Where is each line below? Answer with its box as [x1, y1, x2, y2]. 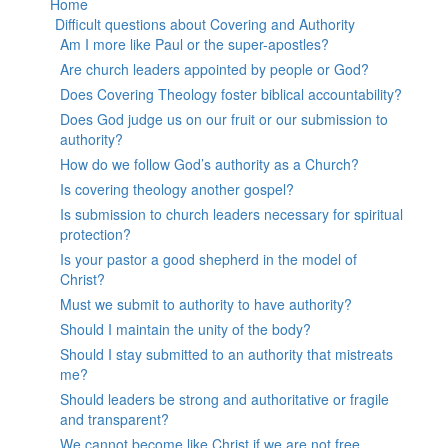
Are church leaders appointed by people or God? [60, 59, 369, 80]
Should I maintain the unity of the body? [60, 319, 311, 340]
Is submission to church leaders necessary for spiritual [60, 204, 403, 225]
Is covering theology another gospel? [60, 179, 294, 200]
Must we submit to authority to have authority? [60, 294, 352, 315]
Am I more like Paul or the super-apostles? [60, 34, 329, 55]
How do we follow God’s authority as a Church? [60, 154, 359, 175]
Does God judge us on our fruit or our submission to [60, 109, 388, 130]
